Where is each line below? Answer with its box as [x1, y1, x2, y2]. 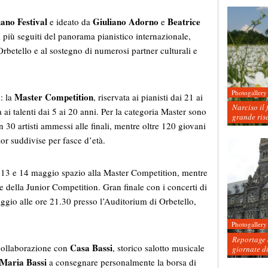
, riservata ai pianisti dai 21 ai [93, 91, 203, 103]
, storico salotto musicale [112, 242, 205, 254]
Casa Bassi [70, 241, 112, 255]
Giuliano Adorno [93, 15, 159, 29]
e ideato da [47, 16, 93, 28]
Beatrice [167, 15, 200, 29]
